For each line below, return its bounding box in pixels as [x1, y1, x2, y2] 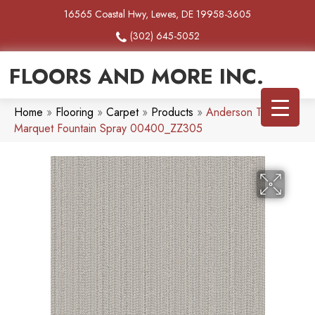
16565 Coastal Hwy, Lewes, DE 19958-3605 [64, 7, 251, 21]
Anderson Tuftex [206, 104, 285, 121]
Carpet [106, 104, 139, 121]
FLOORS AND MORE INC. [9, 61, 264, 92]
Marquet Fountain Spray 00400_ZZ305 [14, 120, 202, 137]
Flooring [56, 104, 94, 121]
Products [151, 104, 193, 121]
